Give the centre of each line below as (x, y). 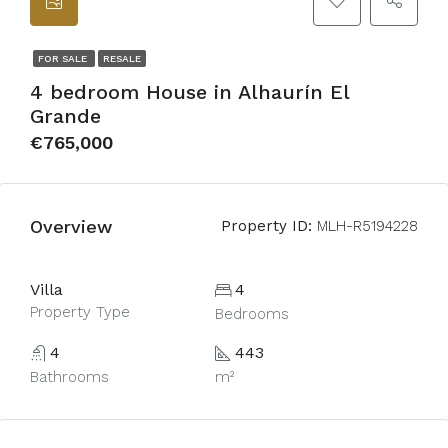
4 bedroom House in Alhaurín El (189, 92)
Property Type (80, 312)
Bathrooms (69, 377)
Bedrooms (251, 314)
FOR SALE (64, 58)
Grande (65, 116)
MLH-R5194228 (365, 226)
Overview (71, 226)
